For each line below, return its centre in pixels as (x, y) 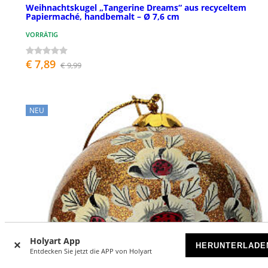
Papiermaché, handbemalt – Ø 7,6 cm (103, 17)
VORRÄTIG (42, 35)
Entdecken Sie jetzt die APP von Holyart (91, 251)
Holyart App (55, 241)
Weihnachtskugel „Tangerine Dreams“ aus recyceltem (136, 8)
